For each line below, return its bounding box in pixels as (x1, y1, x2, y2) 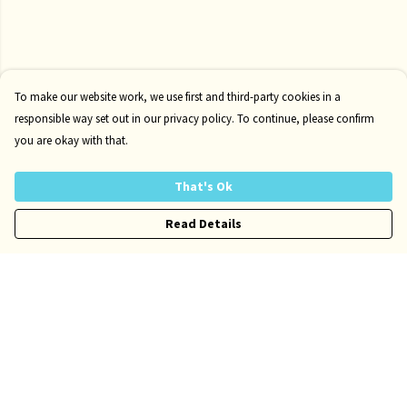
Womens (15, 379, 69, 397)
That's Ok (174, 178, 233, 194)
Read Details (165, 215, 242, 232)
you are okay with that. (15, 133, 128, 147)
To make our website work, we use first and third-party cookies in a (15, 89, 341, 104)
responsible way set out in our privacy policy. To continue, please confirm (15, 111, 374, 125)
